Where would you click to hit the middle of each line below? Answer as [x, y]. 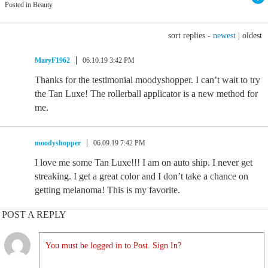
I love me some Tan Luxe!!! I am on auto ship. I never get [144, 162]
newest [224, 36]
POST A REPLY [34, 214]
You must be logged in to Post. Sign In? [113, 246]
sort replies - [191, 36]
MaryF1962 [52, 60]
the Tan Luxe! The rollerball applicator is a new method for [146, 94]
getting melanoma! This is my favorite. [107, 190]
